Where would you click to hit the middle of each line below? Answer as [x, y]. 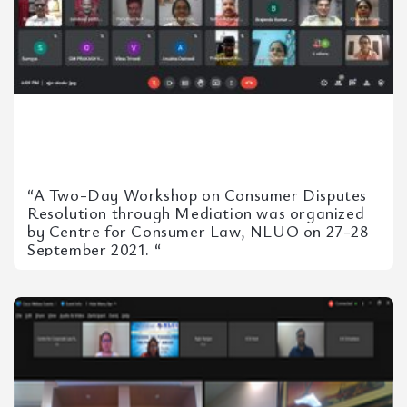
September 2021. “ [94, 249]
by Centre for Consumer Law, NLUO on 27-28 [199, 231]
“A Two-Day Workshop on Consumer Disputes [198, 194]
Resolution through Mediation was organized [196, 213]
